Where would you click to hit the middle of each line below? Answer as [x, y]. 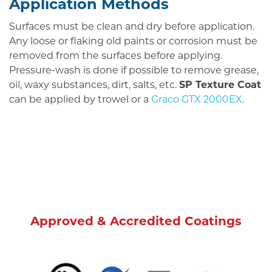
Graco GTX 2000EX [197, 100]
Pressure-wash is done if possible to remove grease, [134, 71]
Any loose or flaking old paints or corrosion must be [133, 42]
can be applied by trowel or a [80, 100]
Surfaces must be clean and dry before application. [132, 27]
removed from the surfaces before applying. [116, 56]
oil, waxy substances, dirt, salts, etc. [94, 85]
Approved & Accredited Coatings [136, 223]
